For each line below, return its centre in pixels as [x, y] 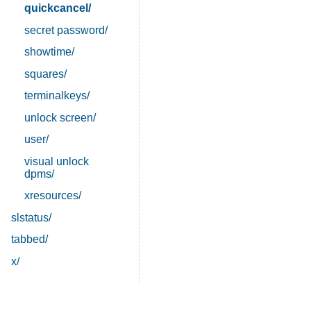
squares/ [46, 74]
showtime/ [50, 52]
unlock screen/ [60, 117]
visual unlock [57, 161]
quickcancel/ [58, 8]
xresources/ [53, 196]
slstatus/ [31, 217]
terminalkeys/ [57, 96]
